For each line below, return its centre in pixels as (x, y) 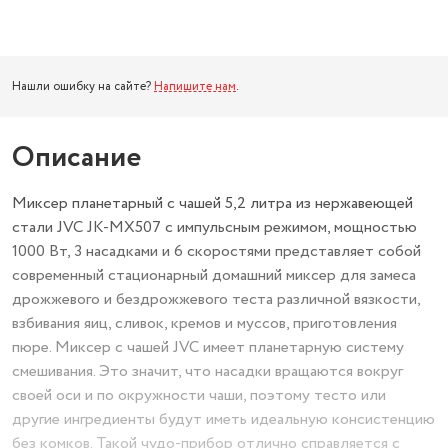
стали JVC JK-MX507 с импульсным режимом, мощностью (214, 227)
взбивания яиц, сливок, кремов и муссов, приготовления (204, 323)
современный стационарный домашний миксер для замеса (214, 275)
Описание (76, 158)
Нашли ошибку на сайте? (83, 86)
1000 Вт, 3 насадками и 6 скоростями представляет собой (216, 251)
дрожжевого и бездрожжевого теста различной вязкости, (216, 299)
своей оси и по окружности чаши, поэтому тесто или (199, 395)
